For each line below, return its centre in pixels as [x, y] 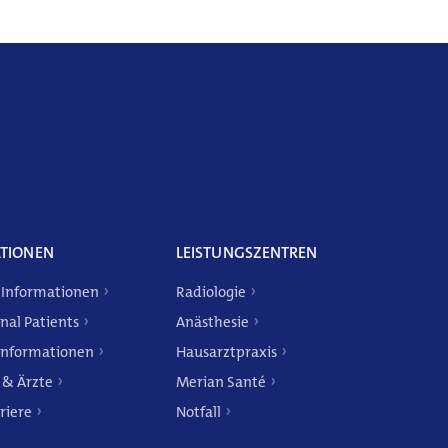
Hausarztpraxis [226, 352]
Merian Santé [221, 382]
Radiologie [211, 292]
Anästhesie [212, 322]
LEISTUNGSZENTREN [246, 252]
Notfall [198, 412]
